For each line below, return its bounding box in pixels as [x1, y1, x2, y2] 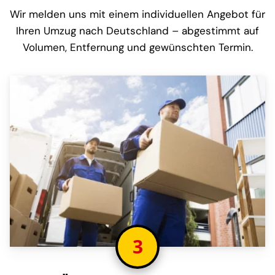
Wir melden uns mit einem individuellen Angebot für [10, 7, 265, 21]
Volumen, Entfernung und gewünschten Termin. [22, 40, 253, 54]
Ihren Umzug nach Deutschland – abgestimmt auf [16, 23, 259, 37]
